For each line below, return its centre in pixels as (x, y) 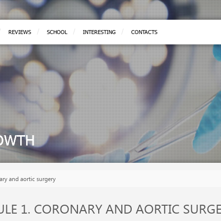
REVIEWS (20, 32)
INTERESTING (99, 32)
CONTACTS (144, 32)
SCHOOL (57, 32)
